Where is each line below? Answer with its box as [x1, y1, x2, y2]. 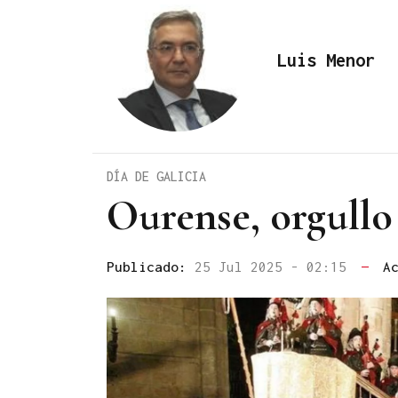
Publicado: [107, 258, 195, 275]
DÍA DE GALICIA [107, 168, 206, 184]
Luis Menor [277, 49, 375, 70]
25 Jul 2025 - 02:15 [195, 258, 354, 275]
